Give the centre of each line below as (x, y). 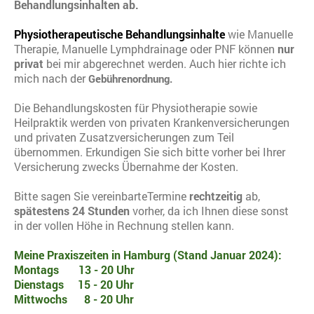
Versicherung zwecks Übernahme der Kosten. (126, 166)
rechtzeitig (216, 196)
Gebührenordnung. (129, 78)
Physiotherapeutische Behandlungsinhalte (120, 34)
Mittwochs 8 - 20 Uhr (74, 299)
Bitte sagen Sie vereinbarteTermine (102, 196)
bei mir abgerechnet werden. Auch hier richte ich (165, 63)
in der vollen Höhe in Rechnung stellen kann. (124, 225)
